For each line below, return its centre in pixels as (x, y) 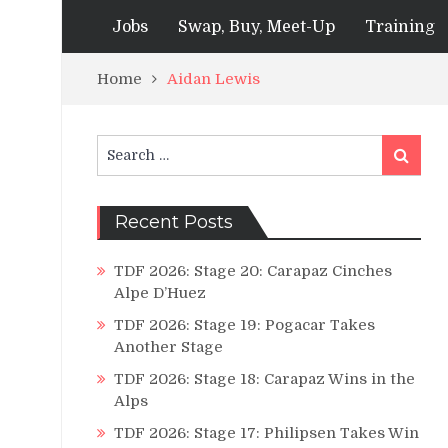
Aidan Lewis (213, 79)
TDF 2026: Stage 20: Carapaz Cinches (253, 271)
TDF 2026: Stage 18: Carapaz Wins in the (264, 379)
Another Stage (168, 347)
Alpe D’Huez (160, 293)
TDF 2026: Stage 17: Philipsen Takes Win (266, 433)
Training (400, 27)
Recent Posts (174, 222)
